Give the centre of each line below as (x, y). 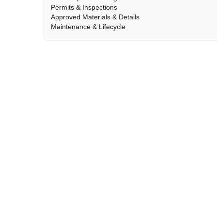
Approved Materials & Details (95, 17)
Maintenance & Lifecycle (88, 27)
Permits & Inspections (84, 7)
